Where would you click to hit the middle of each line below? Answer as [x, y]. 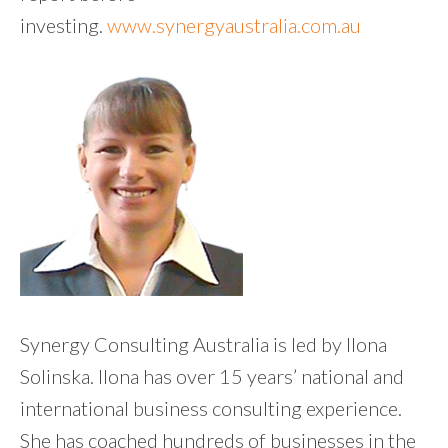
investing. [63, 24]
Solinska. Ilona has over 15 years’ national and [212, 375]
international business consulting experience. [211, 407]
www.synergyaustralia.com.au [234, 24]
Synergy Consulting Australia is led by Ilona [203, 343]
